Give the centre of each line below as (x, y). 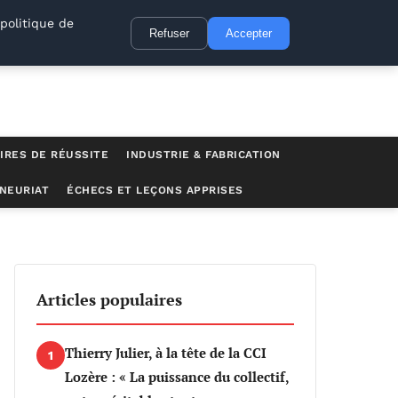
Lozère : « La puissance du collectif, (177, 377)
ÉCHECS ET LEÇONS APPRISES (155, 190)
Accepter (249, 33)
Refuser (169, 33)
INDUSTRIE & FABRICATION (203, 155)
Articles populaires (109, 299)
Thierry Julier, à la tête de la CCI (166, 353)
